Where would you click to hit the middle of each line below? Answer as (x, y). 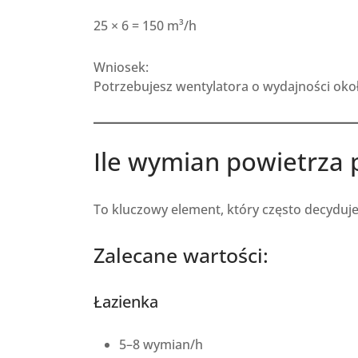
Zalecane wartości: (181, 255)
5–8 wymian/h (161, 345)
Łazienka (126, 301)
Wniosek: (121, 68)
